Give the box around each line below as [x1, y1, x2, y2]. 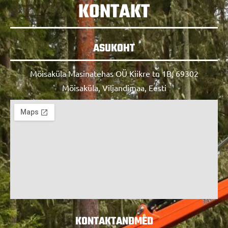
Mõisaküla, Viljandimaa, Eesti [62, 82, 166, 93]
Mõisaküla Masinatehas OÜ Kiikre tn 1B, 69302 [30, 68, 198, 78]
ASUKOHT [93, 40, 135, 57]
